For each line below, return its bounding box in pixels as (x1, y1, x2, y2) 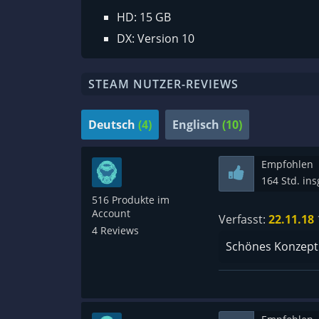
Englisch (172, 117, 219, 133)
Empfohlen (261, 157, 313, 172)
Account (92, 206, 130, 221)
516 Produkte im (92, 193, 169, 207)
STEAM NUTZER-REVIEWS (88, 76, 239, 93)
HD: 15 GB (117, 9, 171, 26)
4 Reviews (92, 224, 139, 238)
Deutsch (88, 117, 135, 133)
